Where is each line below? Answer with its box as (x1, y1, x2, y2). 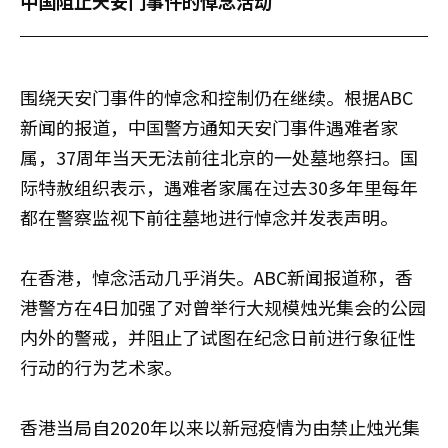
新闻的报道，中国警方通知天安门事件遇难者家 (20, 113, 398, 140)
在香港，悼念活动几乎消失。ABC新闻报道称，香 (20, 263, 413, 290)
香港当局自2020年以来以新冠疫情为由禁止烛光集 (20, 413, 420, 440)
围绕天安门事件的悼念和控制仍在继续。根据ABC (20, 83, 413, 110)
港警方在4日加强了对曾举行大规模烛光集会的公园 (20, 293, 426, 320)
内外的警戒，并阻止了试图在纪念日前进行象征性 (20, 323, 416, 350)
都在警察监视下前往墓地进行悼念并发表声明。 (20, 203, 398, 230)
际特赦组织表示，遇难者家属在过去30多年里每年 (20, 173, 418, 200)
